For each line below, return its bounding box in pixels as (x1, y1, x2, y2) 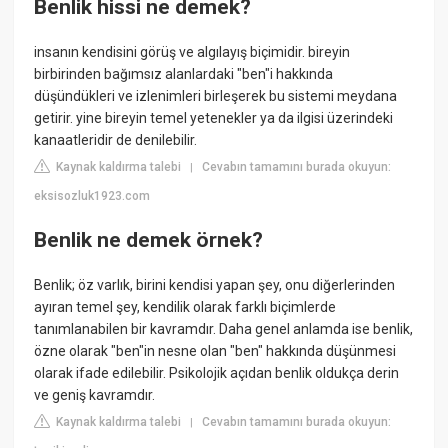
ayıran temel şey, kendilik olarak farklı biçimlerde (34, 299, 337, 316)
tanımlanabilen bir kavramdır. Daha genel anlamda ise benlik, (34, 321, 414, 338)
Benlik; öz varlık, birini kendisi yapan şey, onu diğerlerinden (34, 277, 396, 294)
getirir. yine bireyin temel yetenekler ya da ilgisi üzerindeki (34, 110, 394, 127)
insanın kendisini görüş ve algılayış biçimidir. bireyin (34, 44, 351, 61)
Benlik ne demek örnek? (34, 227, 264, 252)
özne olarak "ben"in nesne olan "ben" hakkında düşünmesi (34, 343, 397, 360)
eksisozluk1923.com (34, 189, 151, 204)
